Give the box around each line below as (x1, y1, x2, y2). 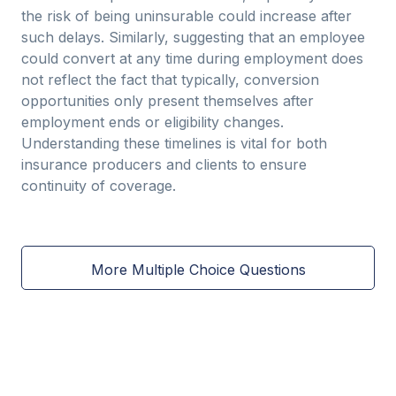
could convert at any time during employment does (21, 49, 363, 67)
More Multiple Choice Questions (90, 260, 306, 278)
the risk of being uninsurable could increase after (21, 7, 352, 25)
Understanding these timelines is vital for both (21, 134, 327, 152)
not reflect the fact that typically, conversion (21, 71, 319, 88)
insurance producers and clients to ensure (21, 156, 307, 173)
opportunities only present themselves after (21, 92, 314, 110)
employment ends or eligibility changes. (21, 113, 284, 131)
